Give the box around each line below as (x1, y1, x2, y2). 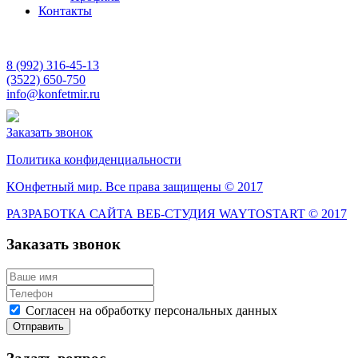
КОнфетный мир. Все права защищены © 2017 (6, 179, 263, 193)
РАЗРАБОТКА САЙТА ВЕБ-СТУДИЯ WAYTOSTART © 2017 (6, 206, 347, 221)
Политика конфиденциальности (6, 152, 181, 166)
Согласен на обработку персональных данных (26, 303, 277, 317)
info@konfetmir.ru (6, 86, 100, 101)
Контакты (38, 3, 92, 18)
